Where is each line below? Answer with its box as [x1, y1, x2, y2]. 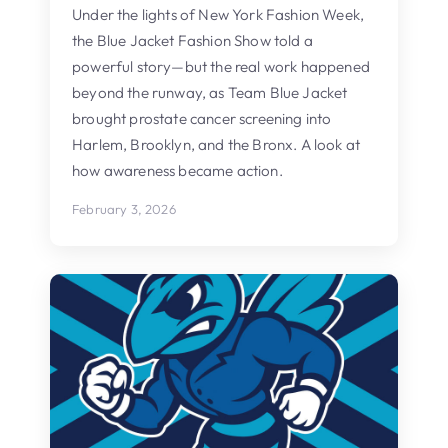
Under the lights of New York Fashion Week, [72, 4, 365, 24]
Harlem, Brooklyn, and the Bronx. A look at [72, 134, 361, 154]
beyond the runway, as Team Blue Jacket [72, 82, 348, 102]
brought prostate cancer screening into [72, 108, 332, 128]
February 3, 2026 [72, 200, 176, 217]
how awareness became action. [72, 160, 283, 180]
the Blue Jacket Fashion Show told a [72, 30, 313, 50]
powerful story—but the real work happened [72, 56, 370, 76]
